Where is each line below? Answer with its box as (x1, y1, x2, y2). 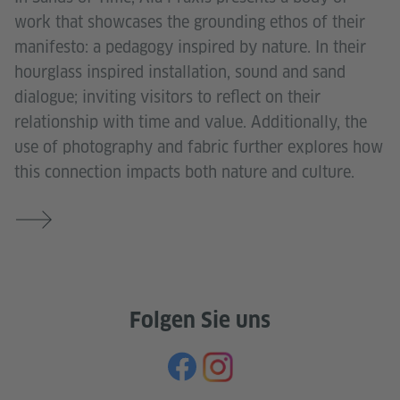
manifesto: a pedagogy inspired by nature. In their (14, 36, 366, 57)
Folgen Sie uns (129, 306, 271, 333)
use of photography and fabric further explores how (14, 136, 383, 157)
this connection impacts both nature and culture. (14, 161, 354, 182)
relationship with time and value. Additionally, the (14, 111, 367, 132)
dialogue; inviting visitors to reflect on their (14, 86, 321, 107)
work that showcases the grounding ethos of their (14, 11, 365, 32)
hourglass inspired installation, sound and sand (14, 61, 346, 82)
